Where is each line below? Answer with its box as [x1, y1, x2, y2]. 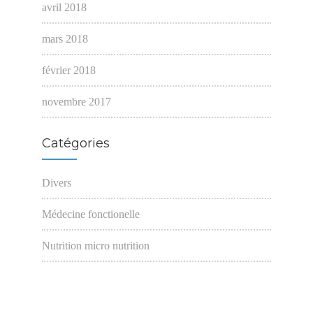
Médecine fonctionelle [41, 208, 140, 221]
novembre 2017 [41, 96, 111, 108]
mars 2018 [41, 33, 88, 45]
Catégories [41, 136, 110, 152]
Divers [41, 177, 71, 189]
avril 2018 [41, 1, 87, 14]
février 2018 [41, 64, 96, 77]
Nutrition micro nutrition [41, 240, 150, 252]
